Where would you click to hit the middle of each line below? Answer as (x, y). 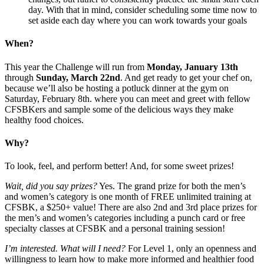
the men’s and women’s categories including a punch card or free (125, 218)
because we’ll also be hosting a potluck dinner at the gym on (117, 88)
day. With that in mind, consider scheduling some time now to (143, 10)
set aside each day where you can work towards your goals (138, 21)
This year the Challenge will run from (76, 67)
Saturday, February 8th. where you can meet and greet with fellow (128, 98)
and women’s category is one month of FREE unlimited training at (128, 197)
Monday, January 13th (192, 67)
